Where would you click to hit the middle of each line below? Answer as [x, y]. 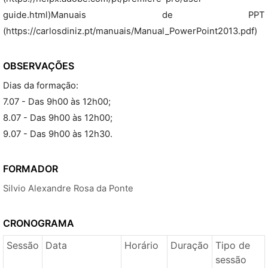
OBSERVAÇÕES [39, 66]
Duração [189, 245]
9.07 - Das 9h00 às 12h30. [58, 134]
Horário [141, 245]
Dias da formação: [41, 86]
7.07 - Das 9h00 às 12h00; [57, 102]
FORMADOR [31, 169]
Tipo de [232, 245]
